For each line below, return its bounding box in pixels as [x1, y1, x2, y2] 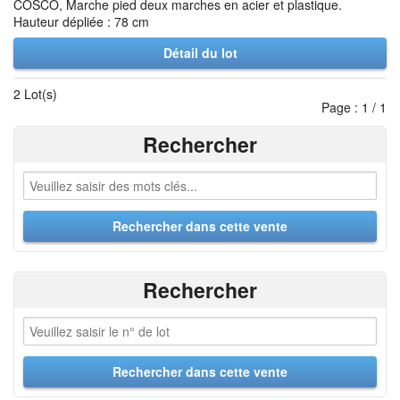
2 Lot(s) [13, 85, 57, 103]
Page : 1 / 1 [321, 98, 387, 116]
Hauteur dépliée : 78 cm [13, 12, 149, 30]
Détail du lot [162, 44, 237, 62]
